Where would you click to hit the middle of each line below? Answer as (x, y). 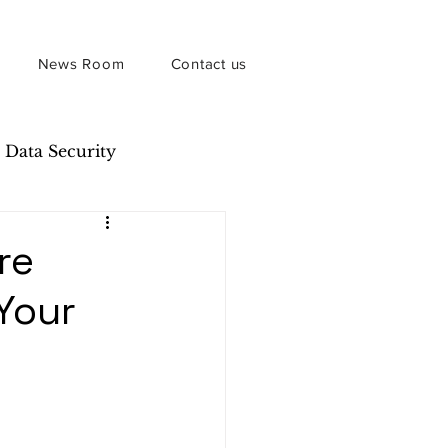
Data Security (60, 150)
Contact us (208, 63)
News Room (81, 63)
